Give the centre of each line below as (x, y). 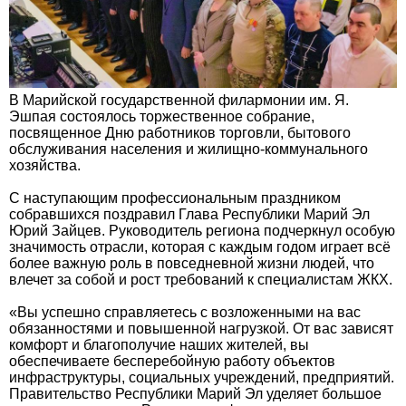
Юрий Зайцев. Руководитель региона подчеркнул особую (202, 231)
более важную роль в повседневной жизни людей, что (192, 264)
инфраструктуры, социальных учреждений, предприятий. (202, 378)
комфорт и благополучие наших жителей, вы (159, 345)
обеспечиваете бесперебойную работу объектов (172, 362)
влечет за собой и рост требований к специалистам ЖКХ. (201, 280)
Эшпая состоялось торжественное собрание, (162, 117)
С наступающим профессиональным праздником (175, 198)
